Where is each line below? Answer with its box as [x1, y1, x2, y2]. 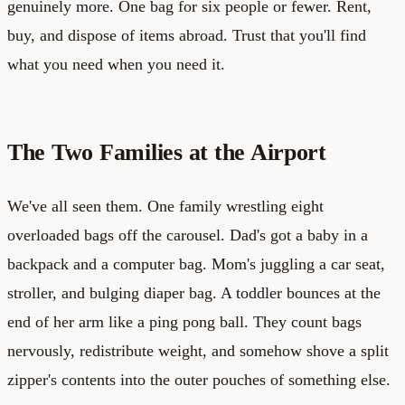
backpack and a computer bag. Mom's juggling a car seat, [7, 254, 385, 273]
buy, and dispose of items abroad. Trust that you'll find [7, 25, 366, 44]
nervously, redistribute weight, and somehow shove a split [7, 341, 389, 360]
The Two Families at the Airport [7, 138, 326, 165]
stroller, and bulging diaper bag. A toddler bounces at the [7, 283, 381, 302]
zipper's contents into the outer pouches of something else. [7, 370, 391, 389]
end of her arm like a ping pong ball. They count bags [7, 312, 362, 331]
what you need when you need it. [7, 54, 225, 73]
